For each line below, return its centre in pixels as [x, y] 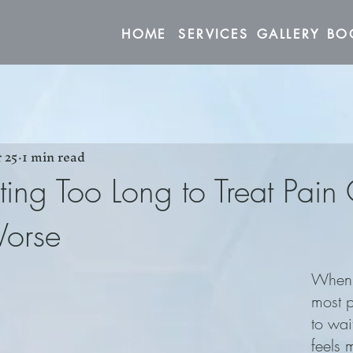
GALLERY [288, 34]
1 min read [54, 156]
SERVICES [214, 34]
